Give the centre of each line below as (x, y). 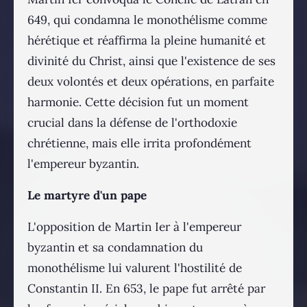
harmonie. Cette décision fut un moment (138, 102)
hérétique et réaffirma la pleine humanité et (147, 41)
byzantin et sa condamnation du (115, 248)
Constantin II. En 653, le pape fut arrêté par (146, 289)
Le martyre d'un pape (87, 196)
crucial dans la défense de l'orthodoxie (132, 123)
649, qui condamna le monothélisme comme (147, 20)
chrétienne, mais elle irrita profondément (139, 144)
